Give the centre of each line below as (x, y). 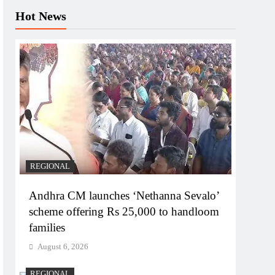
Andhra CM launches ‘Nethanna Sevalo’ (125, 195)
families (47, 227)
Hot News (41, 16)
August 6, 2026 (63, 246)
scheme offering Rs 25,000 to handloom (124, 211)
